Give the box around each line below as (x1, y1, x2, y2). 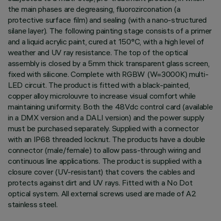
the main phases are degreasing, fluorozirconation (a (8, 4, 181, 14)
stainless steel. (8, 199, 58, 209)
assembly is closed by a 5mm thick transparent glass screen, (8, 58, 210, 68)
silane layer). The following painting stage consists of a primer (8, 26, 212, 36)
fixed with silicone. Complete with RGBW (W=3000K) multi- (8, 69, 209, 79)
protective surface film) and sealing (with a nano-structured (8, 15, 207, 25)
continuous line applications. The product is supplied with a (8, 156, 202, 166)
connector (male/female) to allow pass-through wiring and (8, 145, 201, 155)
